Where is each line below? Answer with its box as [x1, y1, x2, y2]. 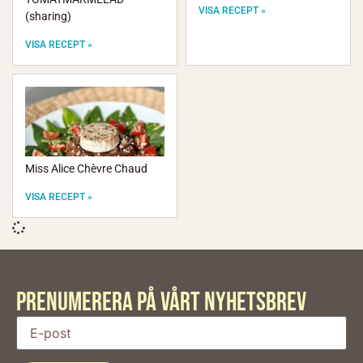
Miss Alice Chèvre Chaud [25, 162, 147, 176]
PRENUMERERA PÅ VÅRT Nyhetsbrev [16, 287, 306, 319]
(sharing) [25, 10, 71, 23]
